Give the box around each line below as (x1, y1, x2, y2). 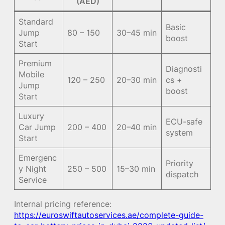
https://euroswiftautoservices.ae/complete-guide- (14, 209, 203, 220)
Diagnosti (166, 64, 202, 74)
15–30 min (117, 164, 156, 174)
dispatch (166, 169, 199, 180)
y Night (19, 164, 47, 174)
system (166, 128, 193, 138)
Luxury (19, 111, 45, 122)
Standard (19, 17, 54, 27)
